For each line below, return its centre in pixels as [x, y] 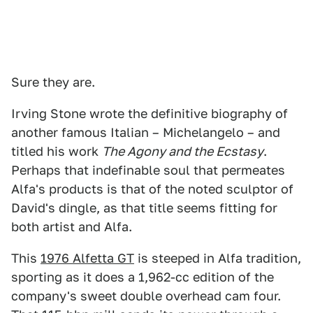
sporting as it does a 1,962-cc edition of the [143, 277]
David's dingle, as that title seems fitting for [144, 208]
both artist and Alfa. [72, 227]
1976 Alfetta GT [87, 258]
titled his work [57, 151]
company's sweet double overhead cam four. [146, 296]
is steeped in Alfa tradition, [218, 258]
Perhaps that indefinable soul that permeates [148, 170]
